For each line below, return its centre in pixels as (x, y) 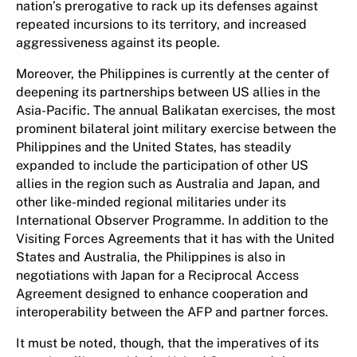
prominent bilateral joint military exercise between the (176, 129)
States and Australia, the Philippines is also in (151, 257)
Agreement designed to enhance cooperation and (162, 294)
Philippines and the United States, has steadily (154, 147)
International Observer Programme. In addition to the (172, 220)
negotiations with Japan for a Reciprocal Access (157, 275)
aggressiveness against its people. (120, 43)
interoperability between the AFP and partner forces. (177, 312)
